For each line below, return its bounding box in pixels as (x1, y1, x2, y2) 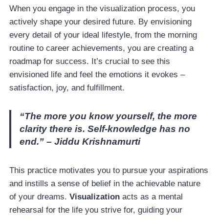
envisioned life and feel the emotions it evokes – (9, 69, 185, 79)
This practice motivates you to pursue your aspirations (9, 165, 209, 175)
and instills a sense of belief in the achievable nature (9, 178, 201, 188)
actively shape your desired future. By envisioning (9, 17, 192, 26)
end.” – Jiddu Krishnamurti (20, 136, 141, 147)
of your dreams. (9, 192, 70, 201)
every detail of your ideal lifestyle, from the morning (9, 30, 197, 40)
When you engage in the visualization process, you (9, 3, 196, 13)
